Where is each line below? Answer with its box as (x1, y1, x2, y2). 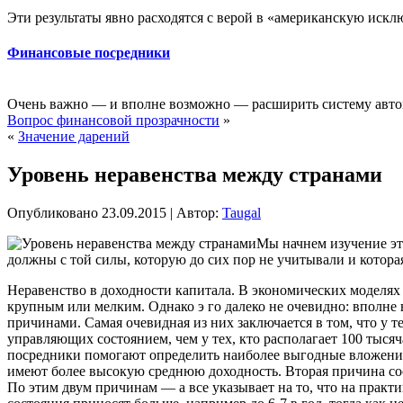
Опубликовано (7, 204, 98, 220)
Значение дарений (18, 129, 130, 145)
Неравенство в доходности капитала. (7, 282, 235, 298)
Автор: (176, 204, 219, 220)
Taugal (222, 204, 261, 220)
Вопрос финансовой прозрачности (7, 112, 219, 129)
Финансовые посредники (7, 44, 170, 60)
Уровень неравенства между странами (7, 163, 382, 187)
